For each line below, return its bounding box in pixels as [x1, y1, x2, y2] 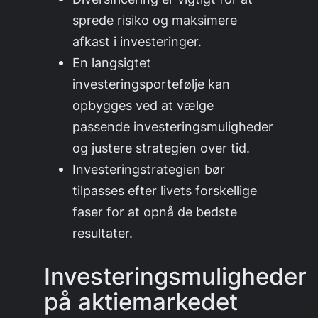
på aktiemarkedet [44, 287, 238, 316]
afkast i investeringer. [72, 33, 202, 50]
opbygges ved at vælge [72, 97, 214, 114]
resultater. [72, 225, 133, 241]
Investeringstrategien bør [72, 161, 226, 177]
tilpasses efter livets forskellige [72, 182, 258, 199]
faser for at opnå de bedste [72, 204, 238, 220]
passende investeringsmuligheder [72, 119, 274, 135]
